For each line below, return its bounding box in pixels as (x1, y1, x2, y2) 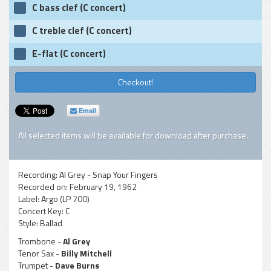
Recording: (18, 168, 59, 181)
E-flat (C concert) (32, 47, 106, 60)
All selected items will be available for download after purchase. (18, 129, 248, 142)
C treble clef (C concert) (32, 24, 132, 38)
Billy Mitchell (59, 247, 112, 260)
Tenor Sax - (18, 247, 59, 260)
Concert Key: (18, 204, 65, 217)
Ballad (40, 217, 62, 229)
